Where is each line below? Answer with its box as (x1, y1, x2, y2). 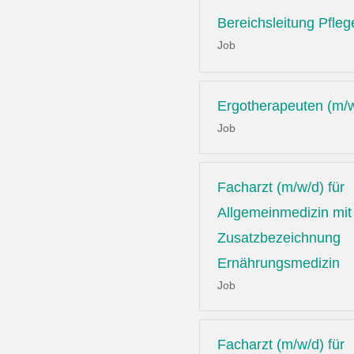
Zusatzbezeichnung (217, 230, 341, 247)
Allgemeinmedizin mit (217, 205, 352, 221)
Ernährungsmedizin (217, 255, 340, 272)
